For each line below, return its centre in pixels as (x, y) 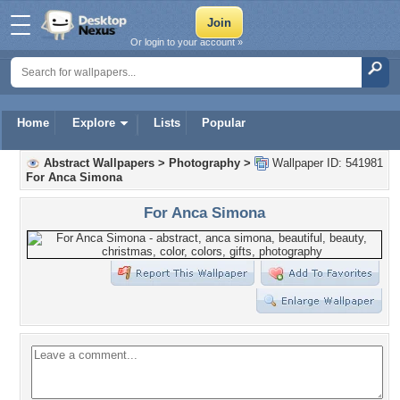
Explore (94, 123)
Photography (204, 163)
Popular (224, 123)
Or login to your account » (187, 42)
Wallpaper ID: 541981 (326, 163)
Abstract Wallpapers (99, 163)
